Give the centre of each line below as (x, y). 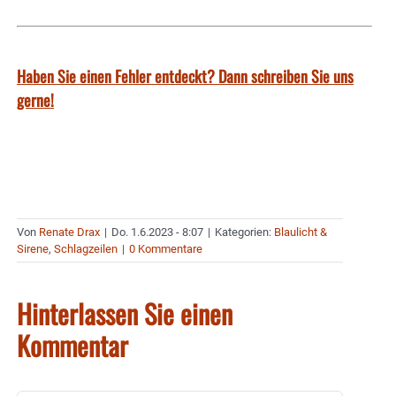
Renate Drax (69, 232)
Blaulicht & (301, 232)
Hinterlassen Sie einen (125, 314)
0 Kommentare (166, 249)
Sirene (33, 249)
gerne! (35, 100)
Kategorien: (244, 232)
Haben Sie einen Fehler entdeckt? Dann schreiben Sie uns (185, 76)
